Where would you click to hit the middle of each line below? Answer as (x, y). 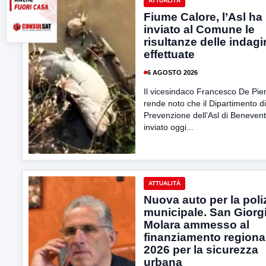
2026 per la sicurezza (201, 250)
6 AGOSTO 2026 (172, 72)
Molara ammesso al (197, 225)
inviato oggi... (169, 127)
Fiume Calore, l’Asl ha (203, 17)
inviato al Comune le (199, 29)
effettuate (169, 54)
